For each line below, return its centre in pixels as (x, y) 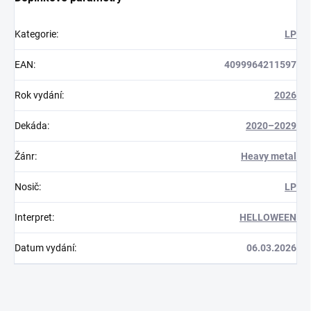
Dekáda (31, 126)
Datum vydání (44, 248)
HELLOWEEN (268, 218)
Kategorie (35, 34)
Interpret (33, 218)
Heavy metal (269, 157)
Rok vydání (38, 95)
